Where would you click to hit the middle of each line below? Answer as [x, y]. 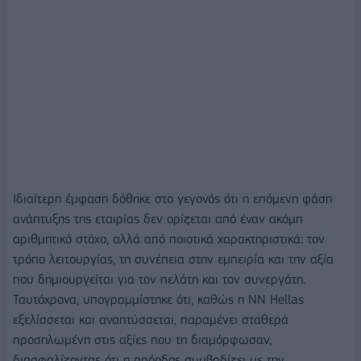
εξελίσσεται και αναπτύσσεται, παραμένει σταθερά [151, 320]
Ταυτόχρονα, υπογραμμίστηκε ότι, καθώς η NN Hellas [158, 300]
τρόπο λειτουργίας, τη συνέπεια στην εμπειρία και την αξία [173, 259]
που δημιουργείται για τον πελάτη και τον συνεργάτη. [159, 280]
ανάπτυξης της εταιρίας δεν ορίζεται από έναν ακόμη [158, 219]
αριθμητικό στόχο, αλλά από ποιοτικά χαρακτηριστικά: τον [169, 239]
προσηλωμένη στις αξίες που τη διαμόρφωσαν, [142, 340]
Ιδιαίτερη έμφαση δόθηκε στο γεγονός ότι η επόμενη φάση [172, 199]
